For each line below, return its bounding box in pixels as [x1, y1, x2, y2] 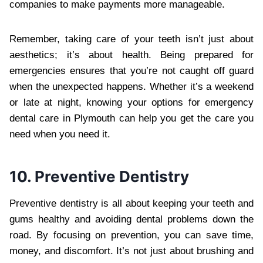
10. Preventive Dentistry [9, 167, 189, 186]
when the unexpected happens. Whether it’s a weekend [9, 80, 254, 92]
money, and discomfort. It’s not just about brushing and [9, 245, 254, 257]
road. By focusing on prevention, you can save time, [9, 229, 254, 241]
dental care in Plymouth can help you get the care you [9, 112, 254, 124]
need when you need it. [9, 128, 110, 140]
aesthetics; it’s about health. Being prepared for [9, 49, 254, 60]
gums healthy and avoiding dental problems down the [9, 213, 254, 225]
